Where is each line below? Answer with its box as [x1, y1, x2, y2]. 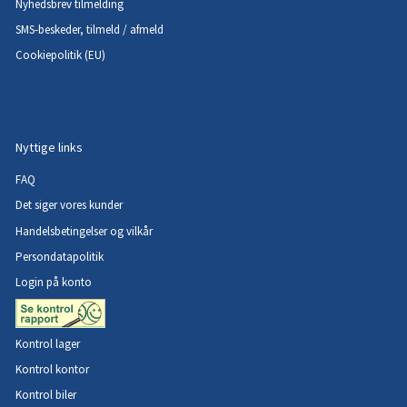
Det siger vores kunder [15, 197, 124, 213]
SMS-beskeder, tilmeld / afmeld [15, 21, 164, 37]
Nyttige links [15, 138, 84, 155]
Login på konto [15, 273, 93, 290]
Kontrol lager [15, 336, 84, 352]
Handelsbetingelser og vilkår [15, 223, 154, 239]
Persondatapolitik [15, 248, 104, 264]
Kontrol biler [15, 387, 77, 403]
